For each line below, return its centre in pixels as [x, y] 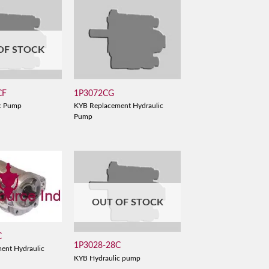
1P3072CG [94, 93]
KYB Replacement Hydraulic [118, 106]
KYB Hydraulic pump [107, 258]
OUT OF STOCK [127, 202]
